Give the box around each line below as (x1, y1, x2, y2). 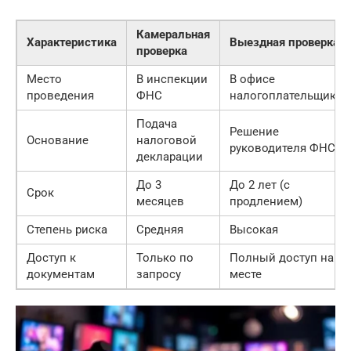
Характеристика (27, 35, 117, 49)
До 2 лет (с (230, 178, 290, 192)
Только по (136, 251, 194, 265)
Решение (230, 125, 279, 139)
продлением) (230, 194, 302, 208)
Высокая (230, 223, 278, 237)
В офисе (230, 72, 275, 86)
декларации (136, 150, 203, 164)
